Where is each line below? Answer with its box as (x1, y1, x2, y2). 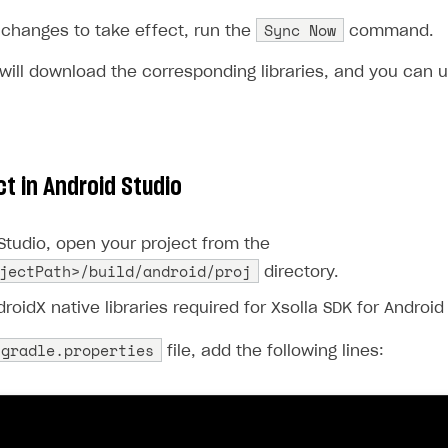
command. (344, 24, 433, 39)
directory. (259, 265, 338, 280)
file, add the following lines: (162, 344, 384, 359)
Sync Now (264, 19, 336, 41)
